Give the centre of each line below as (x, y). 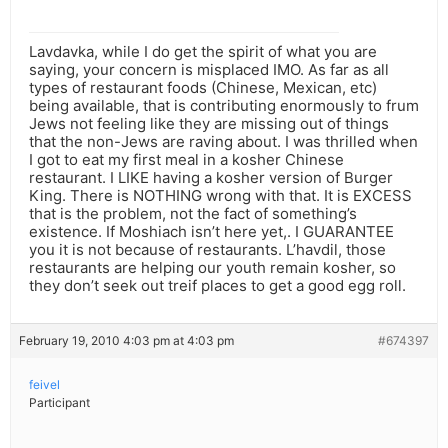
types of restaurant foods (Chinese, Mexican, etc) (203, 88)
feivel (44, 385)
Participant (59, 403)
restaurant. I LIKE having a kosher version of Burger (211, 178)
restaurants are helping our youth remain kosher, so (212, 268)
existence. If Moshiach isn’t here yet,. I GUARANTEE (211, 232)
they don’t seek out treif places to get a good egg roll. (217, 286)
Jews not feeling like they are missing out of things (209, 124)
